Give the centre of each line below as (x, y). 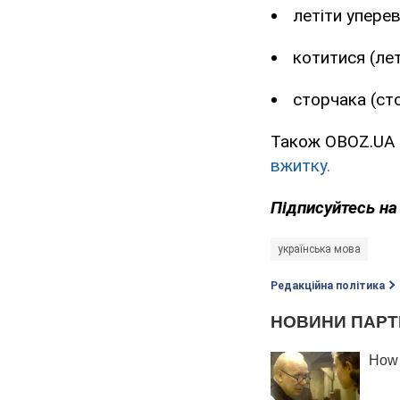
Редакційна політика (328, 286)
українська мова (319, 250)
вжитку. (300, 166)
